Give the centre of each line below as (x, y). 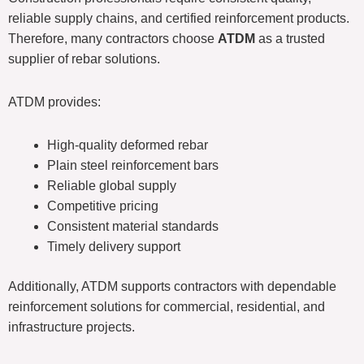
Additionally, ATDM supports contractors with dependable (172, 287)
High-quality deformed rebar (128, 145)
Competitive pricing (103, 206)
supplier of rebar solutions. (84, 59)
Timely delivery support (114, 247)
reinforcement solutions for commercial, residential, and (167, 307)
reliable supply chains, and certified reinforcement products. (179, 19)
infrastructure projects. (71, 327)
